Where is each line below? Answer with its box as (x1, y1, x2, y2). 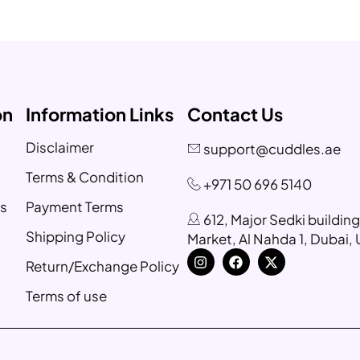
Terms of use (26, 287, 108, 305)
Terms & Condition (26, 168, 145, 186)
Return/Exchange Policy (26, 257, 180, 275)
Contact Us (186, 103, 283, 125)
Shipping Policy (26, 227, 126, 245)
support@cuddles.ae (202, 140, 341, 157)
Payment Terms (26, 198, 125, 215)
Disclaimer (26, 138, 95, 156)
